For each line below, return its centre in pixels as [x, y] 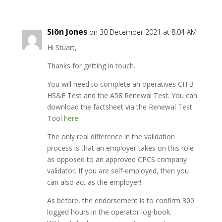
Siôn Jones [67, 32]
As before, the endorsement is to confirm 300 [120, 200]
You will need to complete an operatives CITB [120, 84]
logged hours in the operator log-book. [109, 212]
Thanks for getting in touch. [91, 66]
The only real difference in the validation [111, 137]
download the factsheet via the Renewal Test [119, 107]
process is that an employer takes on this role [120, 148]
